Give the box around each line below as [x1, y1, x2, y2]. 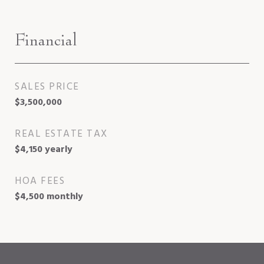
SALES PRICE [15, 78, 80, 95]
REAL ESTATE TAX [15, 126, 108, 142]
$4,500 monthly [15, 189, 83, 204]
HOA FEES [15, 173, 65, 189]
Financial [15, 29, 77, 50]
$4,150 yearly [15, 141, 72, 157]
